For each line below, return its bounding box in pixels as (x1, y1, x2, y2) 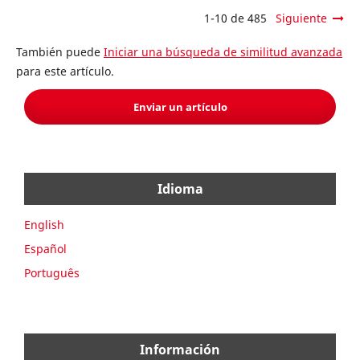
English (24, 216, 64, 232)
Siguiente (276, 10, 328, 26)
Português (24, 264, 80, 280)
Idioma (157, 179, 203, 198)
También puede (15, 43, 104, 59)
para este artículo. (15, 63, 114, 79)
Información (140, 340, 220, 358)
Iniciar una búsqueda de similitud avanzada (103, 43, 342, 59)
